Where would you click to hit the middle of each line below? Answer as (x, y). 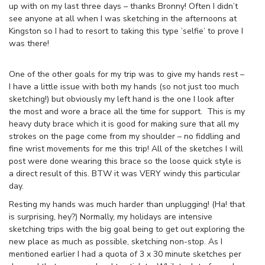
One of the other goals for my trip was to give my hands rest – (127, 74)
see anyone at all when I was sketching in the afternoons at (123, 18)
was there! (29, 43)
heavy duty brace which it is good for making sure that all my (124, 124)
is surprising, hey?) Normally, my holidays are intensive (111, 216)
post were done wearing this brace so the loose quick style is (125, 161)
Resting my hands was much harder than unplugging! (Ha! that (127, 204)
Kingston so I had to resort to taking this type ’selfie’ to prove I (126, 31)
